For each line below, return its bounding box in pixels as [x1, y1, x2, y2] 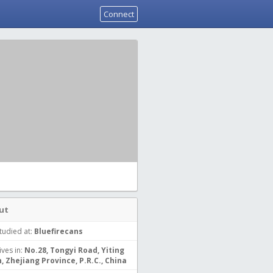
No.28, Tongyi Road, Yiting [24, 245, 124, 255]
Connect [104, 9, 134, 19]
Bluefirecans [34, 226, 83, 236]
